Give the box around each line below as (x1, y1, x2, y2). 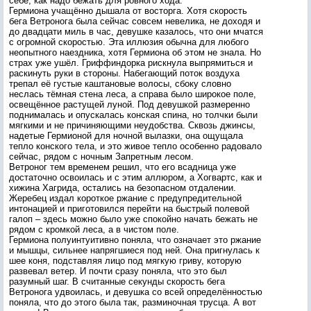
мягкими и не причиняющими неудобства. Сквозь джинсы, (9, 120, 255, 131)
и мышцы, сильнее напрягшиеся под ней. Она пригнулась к (9, 245, 260, 255)
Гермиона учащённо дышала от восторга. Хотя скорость (9, 6, 247, 16)
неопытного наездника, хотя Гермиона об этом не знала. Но (9, 47, 261, 58)
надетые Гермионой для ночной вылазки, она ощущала (9, 131, 243, 141)
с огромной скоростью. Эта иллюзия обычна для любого (9, 37, 249, 47)
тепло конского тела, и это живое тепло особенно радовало (9, 141, 262, 151)
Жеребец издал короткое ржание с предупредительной (9, 193, 242, 203)
